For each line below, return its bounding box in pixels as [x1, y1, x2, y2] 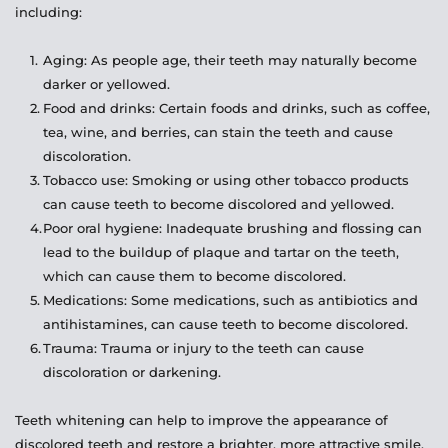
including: [15, 4, 82, 21]
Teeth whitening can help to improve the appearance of [15, 412, 388, 429]
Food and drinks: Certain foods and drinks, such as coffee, [42, 100, 430, 117]
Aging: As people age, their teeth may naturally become [42, 52, 417, 69]
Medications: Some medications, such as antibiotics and [42, 292, 418, 309]
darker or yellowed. [42, 76, 170, 93]
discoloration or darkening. [42, 364, 221, 381]
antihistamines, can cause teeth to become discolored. [42, 316, 408, 333]
